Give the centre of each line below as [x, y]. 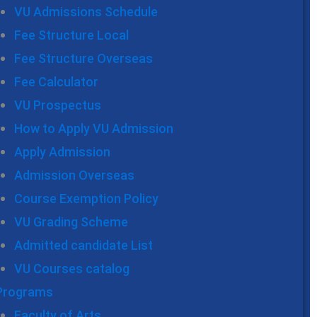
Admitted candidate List [83, 246]
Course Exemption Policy [86, 199]
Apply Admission [62, 152]
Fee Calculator [56, 82]
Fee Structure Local [71, 35]
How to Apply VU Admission [94, 129]
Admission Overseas [74, 175]
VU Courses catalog [72, 269]
